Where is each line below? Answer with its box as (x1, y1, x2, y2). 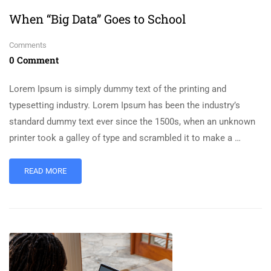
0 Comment (9, 53, 59, 66)
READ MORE (24, 166, 67, 175)
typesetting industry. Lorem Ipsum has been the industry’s (9, 99, 240, 111)
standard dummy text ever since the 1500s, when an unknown (9, 116, 255, 127)
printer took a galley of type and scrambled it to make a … (9, 132, 241, 143)
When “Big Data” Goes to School (9, 10, 186, 27)
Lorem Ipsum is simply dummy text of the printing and (9, 83, 226, 94)
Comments (9, 40, 47, 50)
